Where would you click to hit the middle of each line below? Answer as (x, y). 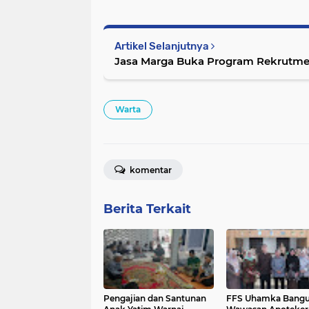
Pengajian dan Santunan (155, 299)
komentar (150, 170)
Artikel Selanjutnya (163, 47)
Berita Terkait (147, 209)
